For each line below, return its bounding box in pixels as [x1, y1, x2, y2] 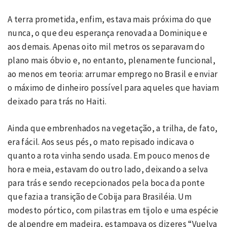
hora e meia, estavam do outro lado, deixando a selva [8, 163, 208, 175]
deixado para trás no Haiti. [8, 96, 108, 107]
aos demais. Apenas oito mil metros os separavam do [8, 41, 205, 52]
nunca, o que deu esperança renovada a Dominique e [8, 27, 208, 39]
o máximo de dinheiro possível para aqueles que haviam [8, 82, 219, 93]
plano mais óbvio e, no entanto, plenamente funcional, [8, 55, 216, 66]
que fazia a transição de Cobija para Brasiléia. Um [8, 191, 192, 202]
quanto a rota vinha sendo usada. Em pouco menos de [8, 149, 210, 161]
